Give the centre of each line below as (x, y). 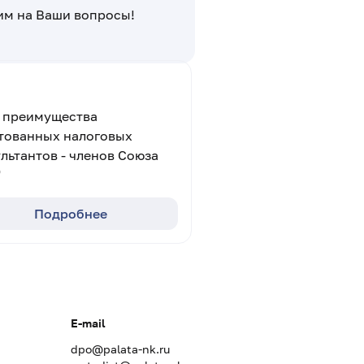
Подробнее (70, 214)
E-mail (89, 323)
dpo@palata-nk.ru (121, 349)
